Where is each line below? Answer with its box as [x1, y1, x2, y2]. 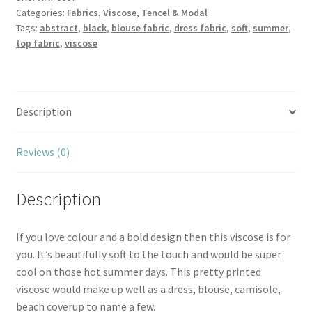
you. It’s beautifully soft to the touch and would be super [15, 247, 281, 261]
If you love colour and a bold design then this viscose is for [15, 229, 290, 244]
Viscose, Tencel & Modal [102, 6, 208, 19]
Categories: [15, 6, 67, 19]
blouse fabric [111, 22, 169, 35]
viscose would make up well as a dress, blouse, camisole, [15, 281, 281, 296]
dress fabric [173, 22, 226, 35]
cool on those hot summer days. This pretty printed [15, 264, 261, 279]
